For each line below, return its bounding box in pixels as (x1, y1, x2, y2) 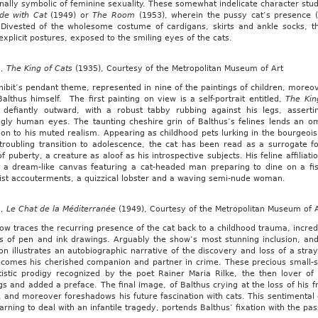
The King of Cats (6, 64, 72, 73)
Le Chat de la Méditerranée (6, 204, 119, 214)
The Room (92, 11, 139, 20)
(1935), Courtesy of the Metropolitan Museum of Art (72, 64, 283, 73)
